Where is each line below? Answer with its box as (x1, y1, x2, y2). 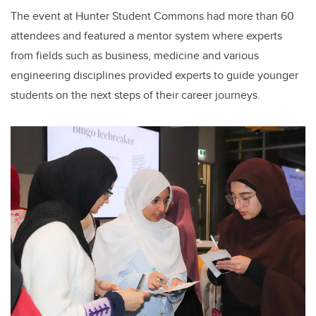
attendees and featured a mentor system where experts (11, 27, 282, 44)
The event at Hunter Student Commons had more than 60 (11, 7, 294, 24)
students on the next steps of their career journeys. (11, 86, 263, 103)
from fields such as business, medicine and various (11, 47, 259, 63)
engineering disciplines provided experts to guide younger (11, 66, 298, 83)
